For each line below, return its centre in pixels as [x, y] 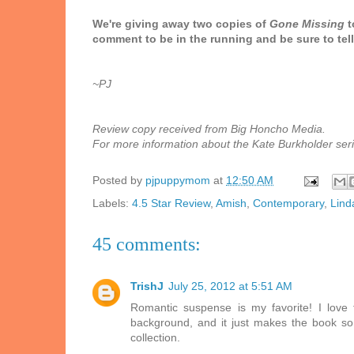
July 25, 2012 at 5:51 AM [230, 286]
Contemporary [288, 203]
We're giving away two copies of [181, 24]
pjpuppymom [178, 181]
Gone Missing [307, 24]
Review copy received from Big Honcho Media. [209, 129]
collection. [155, 338]
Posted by [119, 181]
